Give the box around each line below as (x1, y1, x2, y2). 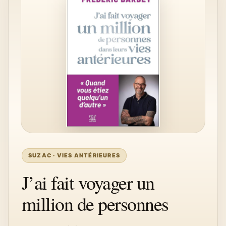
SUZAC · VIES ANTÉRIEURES (28, 152, 121, 159)
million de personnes (22, 191, 168, 216)
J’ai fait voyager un (22, 169, 154, 195)
